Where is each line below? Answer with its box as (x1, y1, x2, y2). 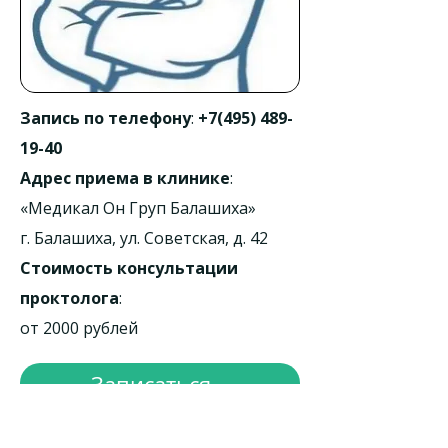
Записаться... (91, 370, 229, 399)
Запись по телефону (20, 107, 191, 129)
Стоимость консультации (20, 257, 238, 279)
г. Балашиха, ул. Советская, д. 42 (20, 227, 268, 249)
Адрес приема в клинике (20, 167, 230, 189)
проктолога (20, 287, 119, 309)
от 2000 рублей (20, 317, 138, 339)
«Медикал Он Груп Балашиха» (20, 197, 256, 219)
